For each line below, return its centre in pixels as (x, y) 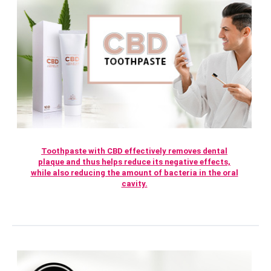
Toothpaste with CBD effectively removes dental (134, 151)
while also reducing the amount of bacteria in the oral (134, 173)
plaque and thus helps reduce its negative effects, (134, 162)
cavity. (134, 184)
